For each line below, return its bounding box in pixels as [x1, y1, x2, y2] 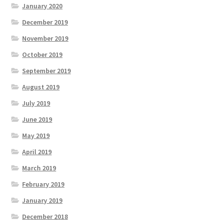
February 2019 [22, 179, 65, 189]
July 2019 [22, 98, 51, 108]
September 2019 [22, 66, 71, 75]
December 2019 [22, 17, 68, 27]
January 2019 [22, 195, 63, 205]
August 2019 [22, 82, 60, 91]
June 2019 [22, 114, 53, 124]
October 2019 [22, 50, 63, 59]
